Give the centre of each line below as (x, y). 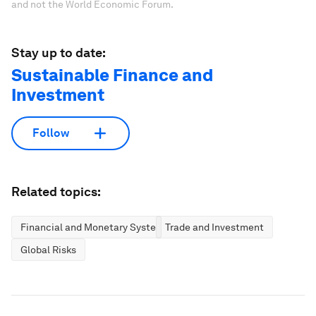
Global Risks (48, 249)
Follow (51, 133)
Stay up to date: (59, 52)
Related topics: (56, 191)
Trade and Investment (214, 227)
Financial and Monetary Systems (95, 227)
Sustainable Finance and (112, 75)
